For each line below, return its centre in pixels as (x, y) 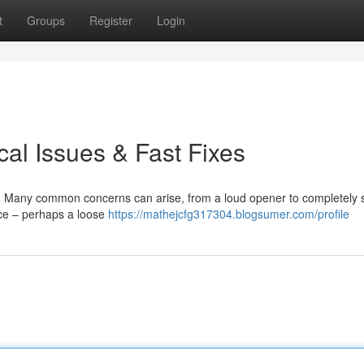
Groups (46, 20)
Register (111, 20)
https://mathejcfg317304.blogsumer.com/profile (229, 214)
